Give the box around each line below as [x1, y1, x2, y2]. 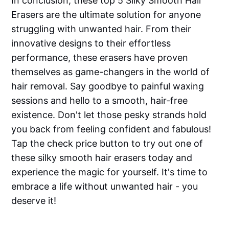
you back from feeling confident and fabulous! [11, 124, 212, 135]
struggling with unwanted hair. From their [11, 24, 192, 35]
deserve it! [11, 195, 57, 207]
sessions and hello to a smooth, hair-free [11, 95, 188, 106]
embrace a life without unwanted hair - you [11, 181, 198, 192]
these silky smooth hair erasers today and [11, 152, 193, 164]
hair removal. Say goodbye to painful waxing [11, 81, 204, 92]
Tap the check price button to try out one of [11, 138, 203, 149]
